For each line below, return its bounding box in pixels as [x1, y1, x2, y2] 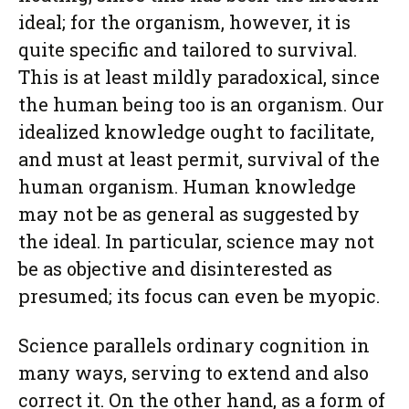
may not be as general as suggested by [18, 202, 360, 225]
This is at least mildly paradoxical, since [18, 65, 380, 89]
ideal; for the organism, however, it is [18, 10, 351, 34]
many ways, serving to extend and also [18, 361, 369, 384]
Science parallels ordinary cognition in [18, 333, 370, 357]
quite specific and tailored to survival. [18, 37, 357, 61]
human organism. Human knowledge [18, 174, 356, 198]
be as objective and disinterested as [18, 257, 332, 280]
